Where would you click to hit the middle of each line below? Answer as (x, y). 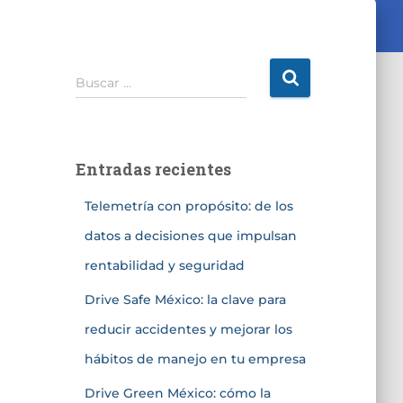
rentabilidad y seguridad (164, 265)
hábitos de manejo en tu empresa (195, 358)
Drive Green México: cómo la (177, 393)
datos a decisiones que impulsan (190, 235)
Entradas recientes (153, 169)
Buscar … (103, 82)
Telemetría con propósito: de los (188, 206)
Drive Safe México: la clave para (185, 299)
